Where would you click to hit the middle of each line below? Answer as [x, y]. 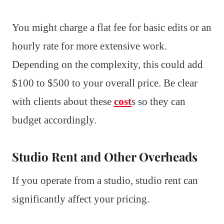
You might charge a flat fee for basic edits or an [112, 28]
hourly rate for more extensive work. [89, 46]
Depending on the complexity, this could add [107, 65]
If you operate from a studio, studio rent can [105, 181]
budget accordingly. [54, 120]
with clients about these [63, 102]
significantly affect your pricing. [81, 199]
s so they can [158, 102]
